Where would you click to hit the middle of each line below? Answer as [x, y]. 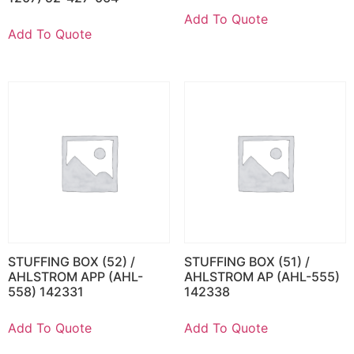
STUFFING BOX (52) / [72, 262]
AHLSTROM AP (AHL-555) [262, 277]
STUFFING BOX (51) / [247, 262]
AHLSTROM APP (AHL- [75, 277]
